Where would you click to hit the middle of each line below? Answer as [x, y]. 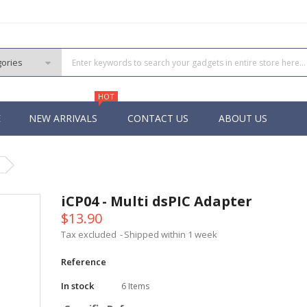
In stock [77, 286]
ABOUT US [243, 118]
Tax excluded [90, 234]
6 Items [135, 286]
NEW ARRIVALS [63, 118]
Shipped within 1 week [171, 234]
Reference [84, 262]
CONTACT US [158, 118]
